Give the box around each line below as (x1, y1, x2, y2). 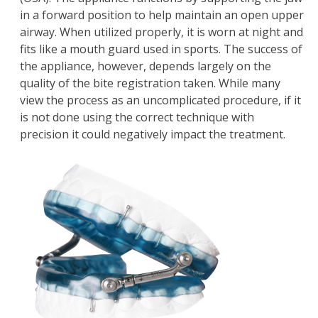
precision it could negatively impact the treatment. (20, 126, 285, 143)
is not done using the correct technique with (20, 109, 254, 126)
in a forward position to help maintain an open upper (20, 7, 304, 23)
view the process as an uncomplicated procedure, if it (20, 92, 301, 109)
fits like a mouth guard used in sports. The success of (20, 41, 302, 57)
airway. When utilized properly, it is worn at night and (20, 24, 303, 40)
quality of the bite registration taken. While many (20, 75, 280, 92)
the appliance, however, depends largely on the (20, 58, 271, 75)
